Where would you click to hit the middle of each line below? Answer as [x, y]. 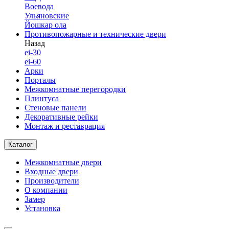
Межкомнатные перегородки [75, 89]
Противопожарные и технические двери [95, 34]
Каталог [20, 144]
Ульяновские [47, 16]
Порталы [40, 80]
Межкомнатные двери [63, 162]
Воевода [39, 6]
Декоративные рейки [61, 117]
